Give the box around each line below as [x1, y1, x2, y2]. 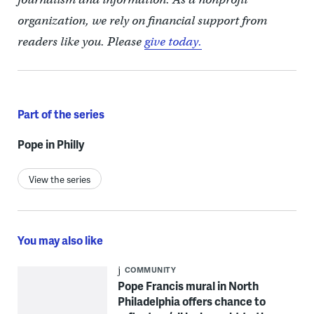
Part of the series [17, 105, 104, 122]
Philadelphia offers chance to [117, 292, 266, 309]
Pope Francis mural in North [117, 277, 259, 294]
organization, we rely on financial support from [17, 13, 267, 28]
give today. [144, 34, 202, 49]
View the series [28, 172, 90, 186]
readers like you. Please [17, 34, 144, 49]
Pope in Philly [17, 135, 84, 152]
